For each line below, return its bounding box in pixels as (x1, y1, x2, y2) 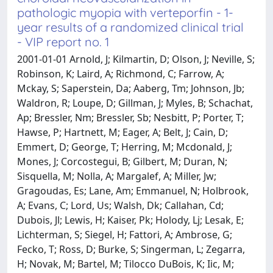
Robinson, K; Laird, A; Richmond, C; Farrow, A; (17, 66, 224, 80)
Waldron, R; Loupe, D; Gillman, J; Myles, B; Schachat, (17, 96, 253, 110)
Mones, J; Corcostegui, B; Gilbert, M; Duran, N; (17, 154, 227, 168)
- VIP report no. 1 (17, 34, 109, 49)
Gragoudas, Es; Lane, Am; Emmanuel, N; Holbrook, (17, 183, 249, 197)
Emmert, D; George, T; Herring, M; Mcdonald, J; (17, 140, 232, 154)
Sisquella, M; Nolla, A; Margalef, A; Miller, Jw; (17, 169, 216, 183)
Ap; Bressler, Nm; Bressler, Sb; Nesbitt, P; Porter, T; (17, 110, 244, 124)
